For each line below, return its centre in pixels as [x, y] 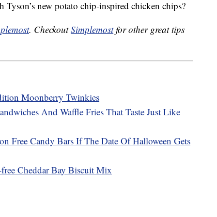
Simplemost [92, 30]
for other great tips [149, 30]
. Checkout [50, 30]
